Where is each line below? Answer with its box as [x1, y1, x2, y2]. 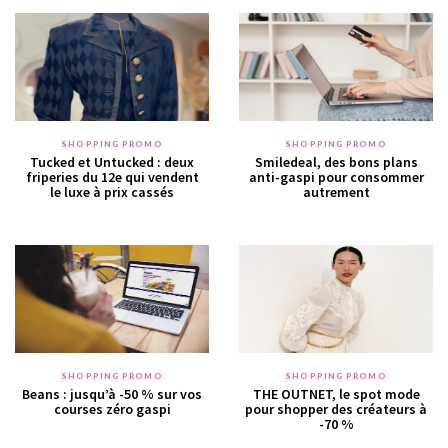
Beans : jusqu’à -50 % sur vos [22, 385, 202, 404]
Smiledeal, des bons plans [254, 153, 418, 172]
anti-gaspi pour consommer [248, 168, 424, 187]
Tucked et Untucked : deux [30, 153, 194, 172]
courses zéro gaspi [53, 400, 171, 419]
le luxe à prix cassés [50, 183, 174, 202]
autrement [302, 183, 370, 202]
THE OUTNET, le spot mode [252, 385, 420, 404]
